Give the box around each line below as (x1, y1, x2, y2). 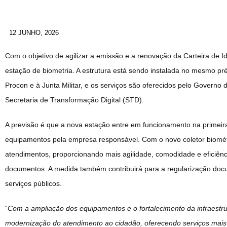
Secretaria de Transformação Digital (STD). (5, 95, 144, 104)
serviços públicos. (5, 179, 62, 187)
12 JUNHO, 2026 (9, 28, 59, 36)
